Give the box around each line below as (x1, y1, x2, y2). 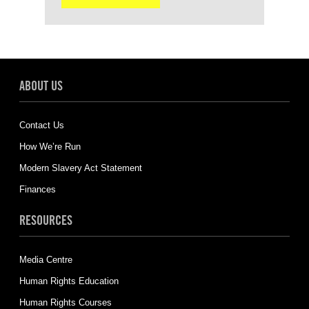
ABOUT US (19, 78, 63, 93)
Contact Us (19, 120, 64, 130)
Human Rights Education (19, 276, 119, 286)
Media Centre (19, 255, 72, 265)
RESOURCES (19, 212, 72, 228)
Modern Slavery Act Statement (19, 163, 142, 173)
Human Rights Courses (19, 297, 112, 308)
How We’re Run (19, 141, 81, 152)
